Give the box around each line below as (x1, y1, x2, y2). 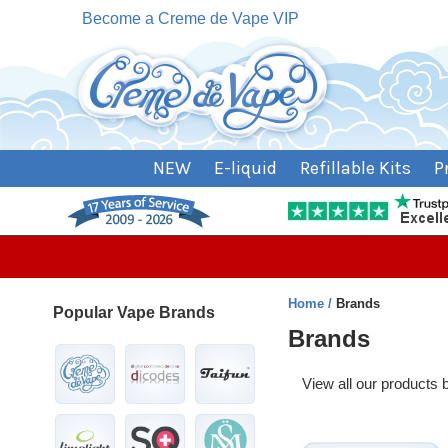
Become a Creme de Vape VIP (82, 10, 299, 27)
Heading (290, 425, 348, 442)
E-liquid (213, 157, 277, 179)
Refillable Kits (299, 157, 411, 179)
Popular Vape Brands (53, 304, 215, 321)
